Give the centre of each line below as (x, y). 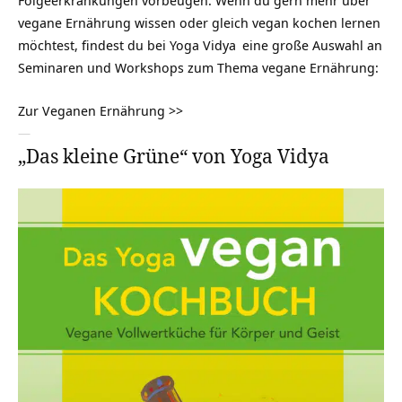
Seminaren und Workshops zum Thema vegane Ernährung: (198, 68)
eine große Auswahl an (310, 45)
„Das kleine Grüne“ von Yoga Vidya (174, 156)
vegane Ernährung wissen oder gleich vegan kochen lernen (199, 23)
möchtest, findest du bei (94, 45)
